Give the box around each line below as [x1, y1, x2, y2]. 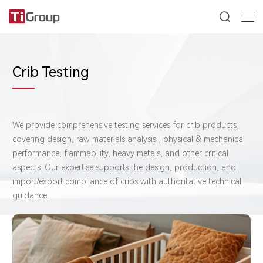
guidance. [12, 190, 49, 200]
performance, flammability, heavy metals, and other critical [12, 148, 228, 158]
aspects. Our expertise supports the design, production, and [12, 162, 236, 172]
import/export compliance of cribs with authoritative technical [12, 176, 241, 186]
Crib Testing [12, 64, 89, 80]
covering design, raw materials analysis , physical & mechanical [12, 134, 245, 144]
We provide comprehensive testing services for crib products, [12, 120, 239, 130]
